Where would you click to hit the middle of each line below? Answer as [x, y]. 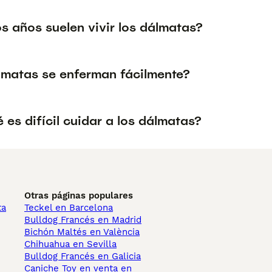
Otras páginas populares [79, 195]
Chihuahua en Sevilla [70, 244]
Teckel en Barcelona [69, 208]
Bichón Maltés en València [82, 232]
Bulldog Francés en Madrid [83, 220]
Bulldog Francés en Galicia [83, 256]
